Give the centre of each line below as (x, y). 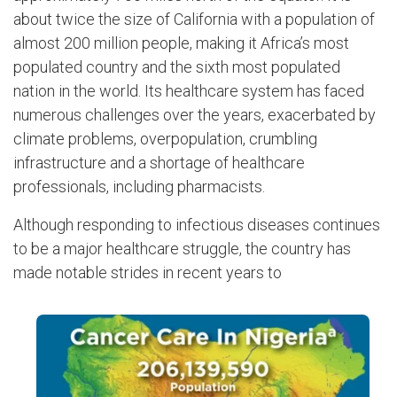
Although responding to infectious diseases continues (197, 225)
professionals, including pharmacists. (139, 186)
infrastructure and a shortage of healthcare (159, 162)
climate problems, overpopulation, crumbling (165, 138)
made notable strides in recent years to (148, 273)
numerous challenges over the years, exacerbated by (195, 114)
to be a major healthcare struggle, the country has (182, 249)
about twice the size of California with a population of (194, 19)
